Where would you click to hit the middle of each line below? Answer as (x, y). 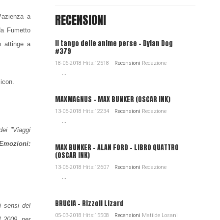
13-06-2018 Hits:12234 (82, 111)
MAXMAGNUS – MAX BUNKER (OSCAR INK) (112, 99)
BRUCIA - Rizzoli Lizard (89, 204)
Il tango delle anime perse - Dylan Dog (114, 43)
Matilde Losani (159, 215)
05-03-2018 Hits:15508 (82, 215)
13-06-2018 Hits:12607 (82, 167)
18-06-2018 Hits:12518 (82, 63)
